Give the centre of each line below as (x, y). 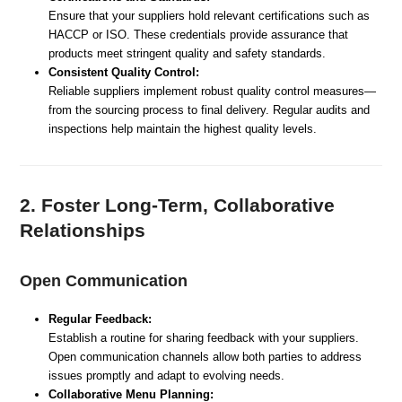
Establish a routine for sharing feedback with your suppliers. (204, 337)
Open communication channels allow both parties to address (205, 356)
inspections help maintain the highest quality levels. (183, 128)
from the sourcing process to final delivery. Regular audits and (210, 109)
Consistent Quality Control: (124, 72)
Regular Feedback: (100, 319)
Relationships (83, 230)
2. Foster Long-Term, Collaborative (178, 205)
